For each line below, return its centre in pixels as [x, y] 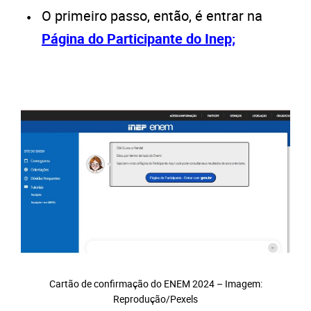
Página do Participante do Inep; [138, 38]
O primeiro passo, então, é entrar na [152, 15]
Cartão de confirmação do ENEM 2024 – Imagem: [155, 283]
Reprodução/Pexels [155, 299]
